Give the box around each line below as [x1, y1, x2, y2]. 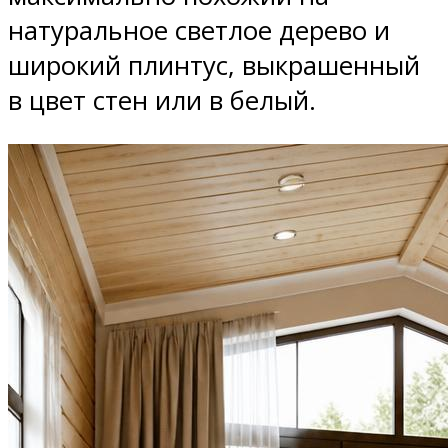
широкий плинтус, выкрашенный [8, 48, 420, 84]
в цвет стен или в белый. [8, 83, 316, 119]
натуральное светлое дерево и [8, 13, 390, 49]
